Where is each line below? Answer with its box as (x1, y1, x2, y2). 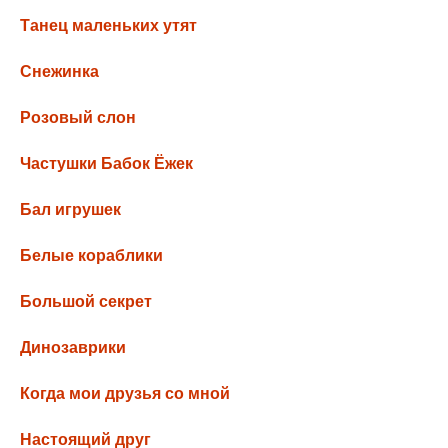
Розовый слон (20, 109, 136, 126)
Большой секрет (20, 293, 152, 310)
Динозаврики (20, 339, 126, 356)
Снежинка (20, 63, 99, 80)
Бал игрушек (20, 201, 121, 218)
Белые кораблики (20, 247, 163, 264)
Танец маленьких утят (20, 17, 197, 34)
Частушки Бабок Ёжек (20, 155, 193, 172)
